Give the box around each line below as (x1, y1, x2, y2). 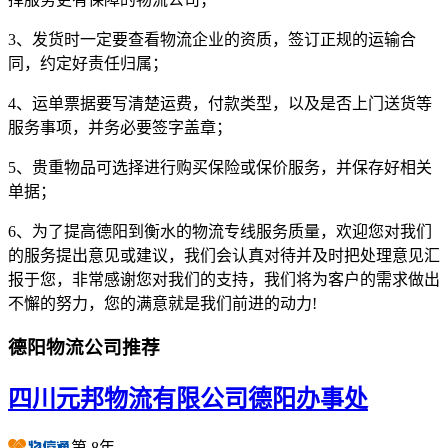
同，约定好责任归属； (8, 54, 168, 72)
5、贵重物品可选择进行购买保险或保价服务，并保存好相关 (8, 158, 432, 176)
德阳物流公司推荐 (8, 337, 160, 359)
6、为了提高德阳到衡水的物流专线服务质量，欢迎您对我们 (8, 222, 432, 240)
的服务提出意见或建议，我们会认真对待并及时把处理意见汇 (8, 246, 440, 264)
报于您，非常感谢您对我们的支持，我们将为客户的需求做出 (8, 270, 440, 288)
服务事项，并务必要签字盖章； (8, 118, 232, 136)
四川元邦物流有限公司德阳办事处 (8, 386, 368, 413)
